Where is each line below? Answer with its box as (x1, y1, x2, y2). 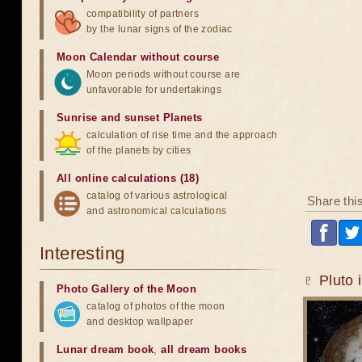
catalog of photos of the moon (86, 301, 225, 312)
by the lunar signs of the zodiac (86, 23, 233, 35)
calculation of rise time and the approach (86, 129, 278, 141)
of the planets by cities (86, 145, 192, 156)
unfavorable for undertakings (86, 84, 222, 95)
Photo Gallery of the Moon (57, 283, 196, 295)
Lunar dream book (57, 343, 154, 356)
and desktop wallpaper (86, 316, 194, 327)
